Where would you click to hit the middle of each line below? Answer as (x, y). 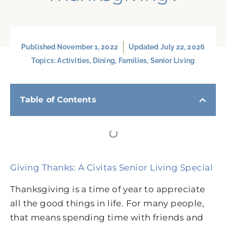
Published (39, 47)
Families (133, 61)
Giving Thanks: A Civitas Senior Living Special (111, 168)
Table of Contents (58, 100)
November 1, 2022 (88, 47)
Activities (73, 61)
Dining (104, 61)
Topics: (44, 61)
